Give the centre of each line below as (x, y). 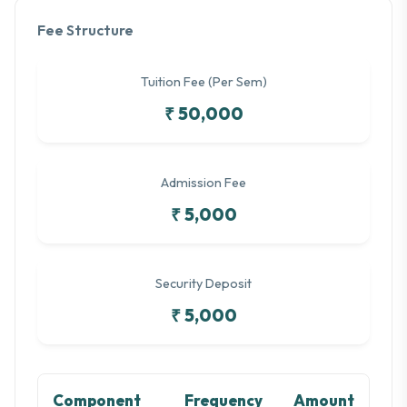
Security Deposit (203, 284)
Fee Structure (85, 30)
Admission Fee (203, 183)
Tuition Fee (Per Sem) (203, 82)
